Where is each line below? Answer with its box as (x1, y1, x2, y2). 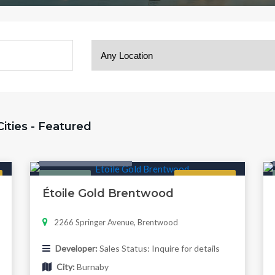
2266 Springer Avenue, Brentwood (53, 217, 178, 228)
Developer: (55, 243, 98, 254)
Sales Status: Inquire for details (97, 243, 220, 254)
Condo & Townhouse (47, 152, 123, 162)
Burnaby (74, 261, 109, 273)
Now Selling (184, 174, 226, 184)
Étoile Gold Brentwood (42, 187, 174, 201)
